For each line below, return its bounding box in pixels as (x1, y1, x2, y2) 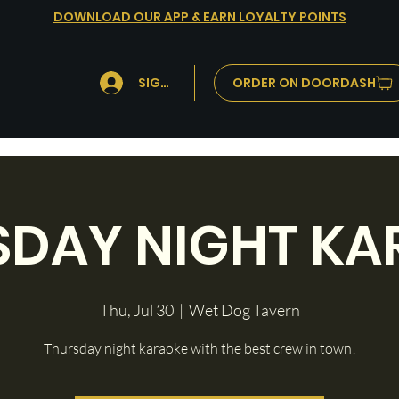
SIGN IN (138, 74, 185, 93)
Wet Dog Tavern (188, 300, 300, 321)
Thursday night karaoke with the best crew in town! (43, 339, 356, 358)
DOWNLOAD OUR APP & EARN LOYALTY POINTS (53, 8, 346, 26)
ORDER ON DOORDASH (232, 73, 377, 92)
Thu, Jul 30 (99, 300, 174, 321)
